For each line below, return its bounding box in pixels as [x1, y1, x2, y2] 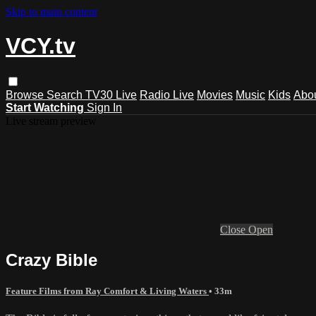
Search [47, 88, 85, 101]
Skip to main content [6, 6, 97, 18]
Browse [6, 88, 47, 101]
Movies [197, 88, 233, 101]
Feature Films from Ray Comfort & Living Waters [6, 285, 209, 296]
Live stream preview [6, 114, 97, 127]
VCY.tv [6, 33, 75, 59]
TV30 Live [85, 88, 137, 101]
